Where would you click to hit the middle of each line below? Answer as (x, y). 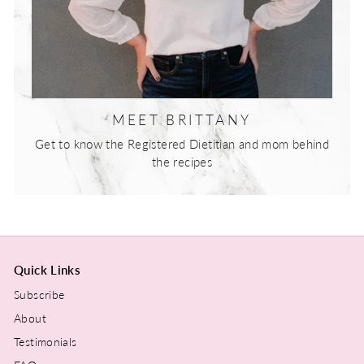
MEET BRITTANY (182, 120)
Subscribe (39, 295)
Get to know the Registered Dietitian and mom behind (182, 144)
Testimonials (45, 342)
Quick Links (48, 270)
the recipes (182, 162)
